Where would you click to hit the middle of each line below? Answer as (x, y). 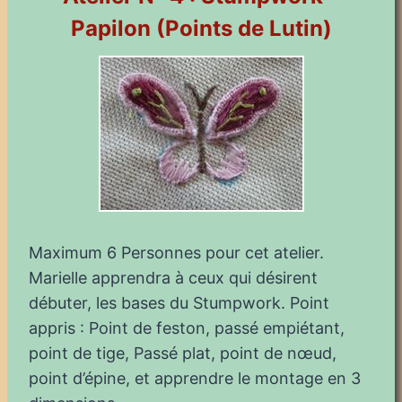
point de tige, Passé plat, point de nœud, (183, 353)
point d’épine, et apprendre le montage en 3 (195, 378)
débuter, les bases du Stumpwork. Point (179, 302)
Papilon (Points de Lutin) (201, 28)
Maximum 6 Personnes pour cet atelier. (176, 252)
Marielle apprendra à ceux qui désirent (173, 277)
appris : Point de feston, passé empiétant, (187, 328)
